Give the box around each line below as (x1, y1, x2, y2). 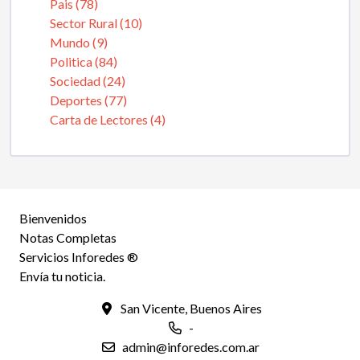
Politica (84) (50, 54, 117, 69)
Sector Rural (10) (50, 15, 142, 31)
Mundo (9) (50, 35, 108, 50)
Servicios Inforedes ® (19, 249, 138, 264)
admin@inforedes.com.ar (122, 339, 260, 354)
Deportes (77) (50, 92, 127, 108)
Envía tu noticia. (19, 268, 105, 284)
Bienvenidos (19, 211, 87, 226)
